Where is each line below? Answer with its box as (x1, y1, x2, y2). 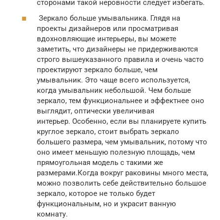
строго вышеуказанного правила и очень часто (37, 55, 204, 64)
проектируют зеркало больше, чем (37, 65, 158, 74)
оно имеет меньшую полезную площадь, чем (37, 147, 195, 157)
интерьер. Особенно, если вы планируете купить (37, 116, 206, 126)
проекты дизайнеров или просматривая (37, 24, 178, 33)
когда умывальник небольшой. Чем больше (37, 85, 191, 95)
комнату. (37, 209, 70, 219)
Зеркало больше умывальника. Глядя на (37, 13, 180, 23)
